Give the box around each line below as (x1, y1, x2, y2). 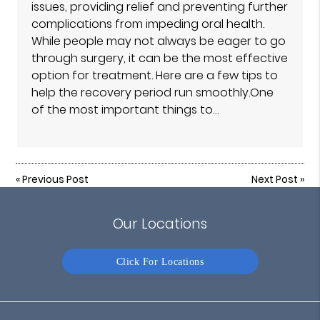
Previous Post (22, 171, 89, 186)
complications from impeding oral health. (31, 15, 265, 32)
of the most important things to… (31, 101, 219, 118)
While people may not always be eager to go (31, 32, 286, 49)
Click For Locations (116, 256, 204, 268)
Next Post (251, 171, 298, 186)
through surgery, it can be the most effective (31, 49, 289, 66)
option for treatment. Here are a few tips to (31, 66, 279, 84)
